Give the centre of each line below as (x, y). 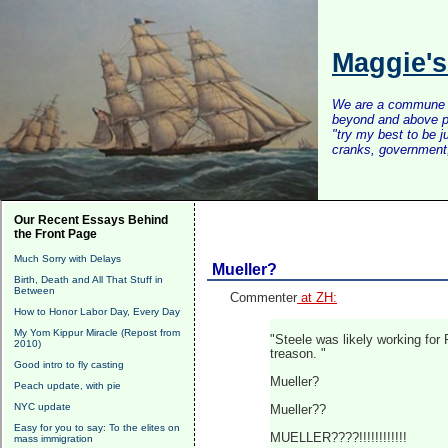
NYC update (42, 406)
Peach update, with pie (67, 385)
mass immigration (53, 438)
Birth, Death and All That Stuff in (88, 279)
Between (34, 290)
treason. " (298, 354)
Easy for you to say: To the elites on (97, 427)
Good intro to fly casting (69, 364)
